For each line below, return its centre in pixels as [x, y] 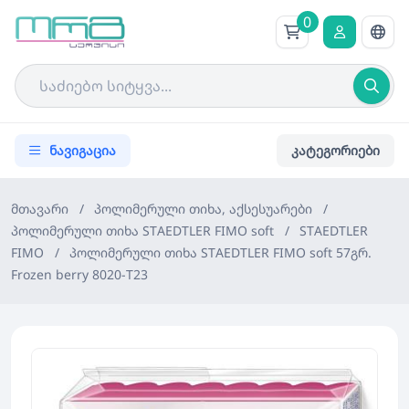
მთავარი [40, 209]
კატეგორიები [335, 150]
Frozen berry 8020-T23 [79, 274]
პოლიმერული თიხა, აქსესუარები [203, 209]
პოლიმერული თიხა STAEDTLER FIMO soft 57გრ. [220, 252]
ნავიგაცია [83, 150]
